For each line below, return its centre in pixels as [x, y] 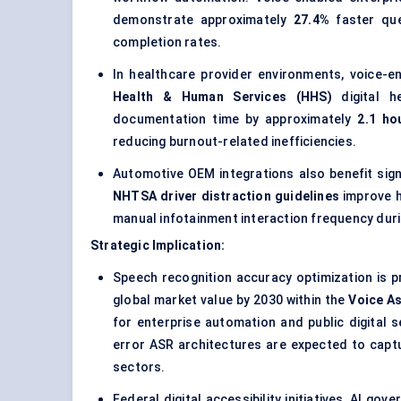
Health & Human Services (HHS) [222, 97]
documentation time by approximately [235, 119]
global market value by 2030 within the [231, 300]
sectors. [139, 367]
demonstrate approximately [203, 20]
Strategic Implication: [158, 246]
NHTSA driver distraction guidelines [226, 196]
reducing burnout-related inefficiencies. [235, 142]
